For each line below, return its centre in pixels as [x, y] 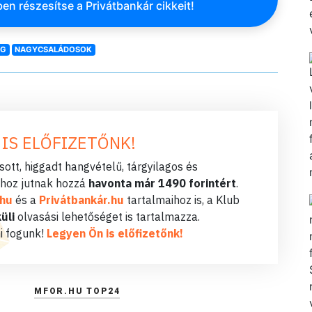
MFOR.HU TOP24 [77, 291]
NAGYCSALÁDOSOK [54, 50]
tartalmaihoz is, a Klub [181, 200]
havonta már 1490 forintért [162, 183]
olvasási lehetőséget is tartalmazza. [107, 216]
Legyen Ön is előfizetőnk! [115, 233]
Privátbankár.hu [81, 200]
